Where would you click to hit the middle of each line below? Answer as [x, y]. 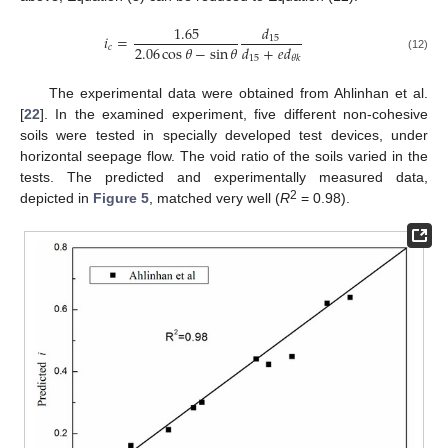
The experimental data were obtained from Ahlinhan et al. [238, 92]
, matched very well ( [214, 197]
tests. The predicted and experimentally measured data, [224, 176]
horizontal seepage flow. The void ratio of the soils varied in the [224, 155]
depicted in [56, 197]
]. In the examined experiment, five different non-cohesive [234, 113]
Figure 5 [121, 197]
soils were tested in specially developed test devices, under [224, 134]
